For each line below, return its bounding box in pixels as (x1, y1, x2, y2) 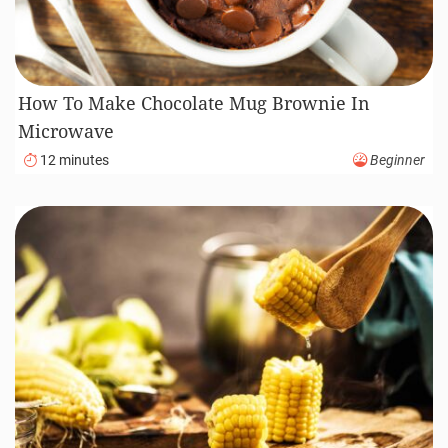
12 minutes (37, 152, 109, 170)
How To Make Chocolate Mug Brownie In (18, 91, 371, 116)
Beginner (367, 152, 425, 170)
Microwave (18, 119, 115, 144)
